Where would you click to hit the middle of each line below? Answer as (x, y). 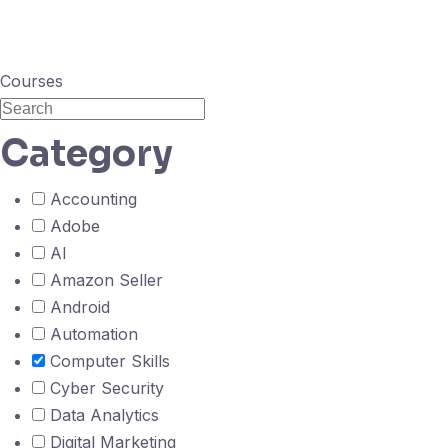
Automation (91, 334)
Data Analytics (102, 415)
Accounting (91, 199)
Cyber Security (104, 388)
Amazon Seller (104, 280)
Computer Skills (107, 361)
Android (77, 307)
